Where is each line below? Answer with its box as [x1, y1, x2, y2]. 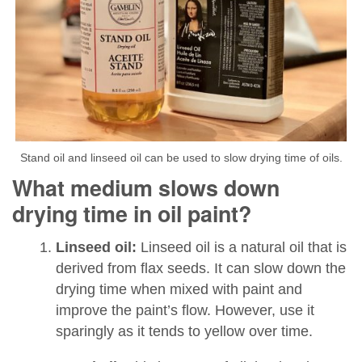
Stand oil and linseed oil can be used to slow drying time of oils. [19, 151, 343, 165]
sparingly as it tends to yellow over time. [55, 323, 313, 340]
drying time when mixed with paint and [55, 281, 302, 298]
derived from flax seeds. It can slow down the [55, 260, 346, 277]
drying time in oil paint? [12, 197, 251, 229]
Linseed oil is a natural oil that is [136, 239, 347, 256]
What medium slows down [12, 171, 280, 203]
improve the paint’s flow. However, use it [55, 302, 314, 319]
